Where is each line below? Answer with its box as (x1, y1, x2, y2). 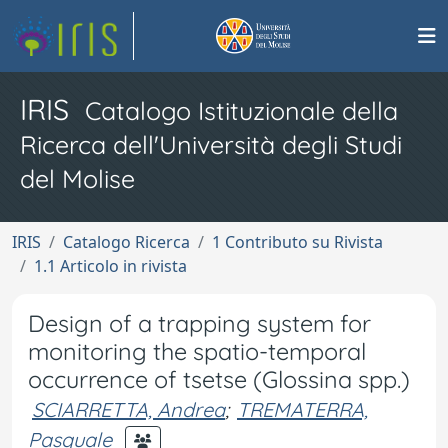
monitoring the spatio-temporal (28, 337, 366, 366)
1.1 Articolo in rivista (34, 255, 187, 277)
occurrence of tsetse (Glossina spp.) (28, 365, 410, 394)
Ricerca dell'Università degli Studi (20, 129, 402, 160)
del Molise (20, 163, 135, 194)
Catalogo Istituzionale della (85, 95, 398, 126)
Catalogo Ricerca (63, 231, 190, 253)
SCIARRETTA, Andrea (32, 397, 225, 422)
